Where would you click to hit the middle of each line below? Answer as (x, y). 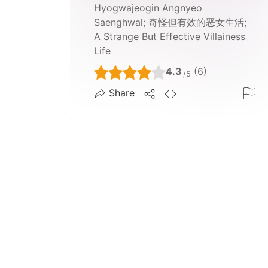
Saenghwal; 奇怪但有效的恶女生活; (170, 22)
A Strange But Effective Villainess (170, 37)
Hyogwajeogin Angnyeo (148, 8)
